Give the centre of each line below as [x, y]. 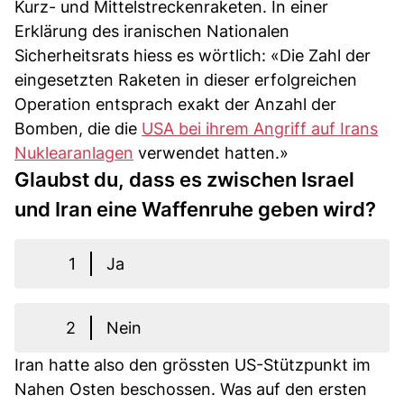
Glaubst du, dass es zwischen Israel [184, 179]
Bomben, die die [78, 128]
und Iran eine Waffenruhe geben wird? [195, 209]
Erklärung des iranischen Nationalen [152, 31]
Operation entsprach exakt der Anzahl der [175, 104]
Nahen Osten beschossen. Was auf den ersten [191, 389]
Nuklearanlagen [74, 152]
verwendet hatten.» [211, 152]
